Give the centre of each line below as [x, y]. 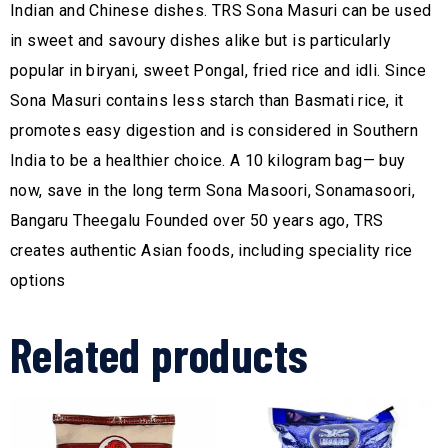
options [38, 281]
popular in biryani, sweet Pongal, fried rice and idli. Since [218, 71]
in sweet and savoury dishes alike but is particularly [201, 41]
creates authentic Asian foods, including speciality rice [211, 251]
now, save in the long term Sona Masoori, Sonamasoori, [213, 191]
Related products [159, 354]
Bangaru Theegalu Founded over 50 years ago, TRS [197, 221]
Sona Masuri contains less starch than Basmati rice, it [207, 101]
